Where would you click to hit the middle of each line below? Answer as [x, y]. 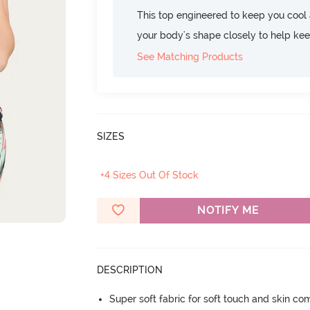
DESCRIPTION [130, 270]
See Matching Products [190, 56]
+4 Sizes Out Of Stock [150, 175]
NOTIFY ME [228, 210]
